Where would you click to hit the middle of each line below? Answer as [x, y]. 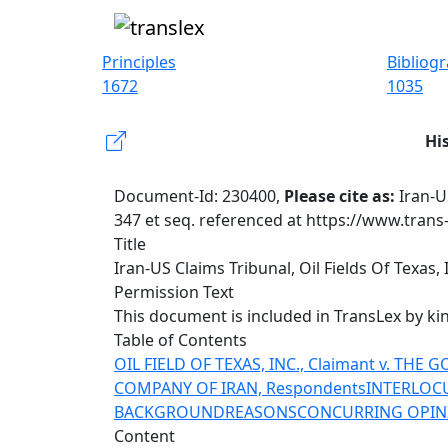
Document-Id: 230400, [199, 196]
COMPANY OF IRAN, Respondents [240, 388]
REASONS [261, 412]
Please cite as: [341, 196]
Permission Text [174, 292]
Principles [139, 62]
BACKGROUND [169, 412]
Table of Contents [180, 340]
